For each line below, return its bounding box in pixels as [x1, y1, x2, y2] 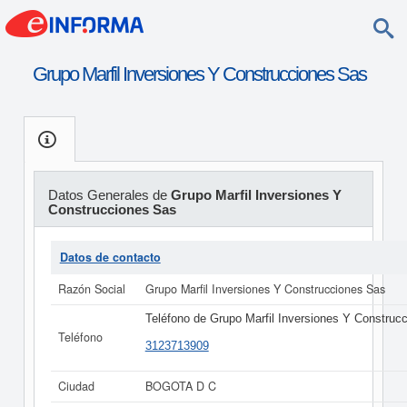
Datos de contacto [59, 249, 161, 265]
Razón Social [57, 281, 125, 297]
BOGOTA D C [144, 378, 216, 394]
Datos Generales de [47, 187, 171, 203]
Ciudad [57, 378, 94, 394]
